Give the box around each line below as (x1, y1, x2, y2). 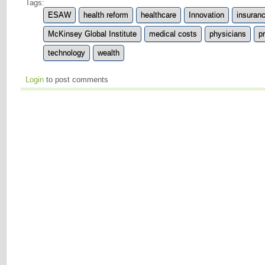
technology (48, 48, 85, 57)
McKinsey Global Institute (48, 29, 137, 38)
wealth (98, 48, 119, 57)
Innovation (189, 10, 224, 20)
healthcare (141, 10, 176, 20)
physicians (209, 29, 246, 38)
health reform (83, 10, 128, 20)
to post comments (44, 75, 108, 84)
